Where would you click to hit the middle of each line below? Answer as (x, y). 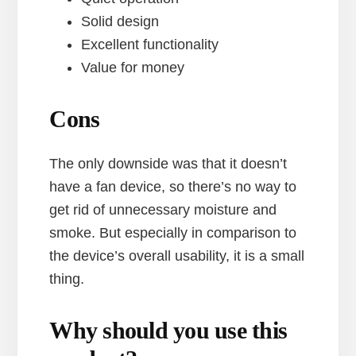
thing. (67, 279)
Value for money (133, 68)
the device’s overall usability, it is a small (177, 256)
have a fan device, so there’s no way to (173, 187)
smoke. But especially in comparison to (173, 233)
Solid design (120, 22)
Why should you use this (168, 331)
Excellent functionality (150, 45)
